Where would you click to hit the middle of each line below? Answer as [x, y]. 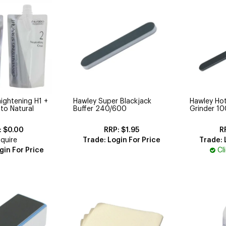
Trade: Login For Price [121, 140]
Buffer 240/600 [100, 109]
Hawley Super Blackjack [112, 102]
